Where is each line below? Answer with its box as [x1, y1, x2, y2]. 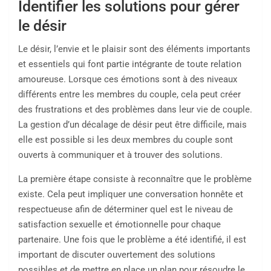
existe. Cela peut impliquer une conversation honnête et [18, 189, 243, 200]
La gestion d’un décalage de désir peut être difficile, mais [18, 119, 247, 131]
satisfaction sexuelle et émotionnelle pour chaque [18, 219, 221, 230]
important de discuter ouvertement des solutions [18, 249, 215, 261]
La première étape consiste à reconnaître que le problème [18, 174, 252, 185]
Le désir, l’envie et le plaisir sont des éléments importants [18, 44, 250, 55]
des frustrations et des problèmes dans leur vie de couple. [18, 104, 252, 116]
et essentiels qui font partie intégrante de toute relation [18, 59, 241, 70]
